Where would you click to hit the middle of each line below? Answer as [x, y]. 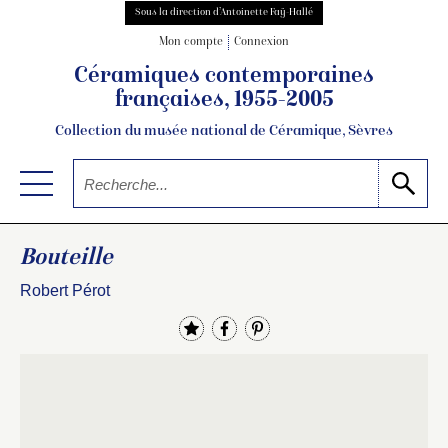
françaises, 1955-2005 [224, 101]
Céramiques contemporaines [224, 77]
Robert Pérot [65, 290]
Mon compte [191, 43]
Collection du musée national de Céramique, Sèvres [224, 131]
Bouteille [66, 258]
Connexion [261, 43]
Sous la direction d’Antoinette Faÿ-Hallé [224, 12]
